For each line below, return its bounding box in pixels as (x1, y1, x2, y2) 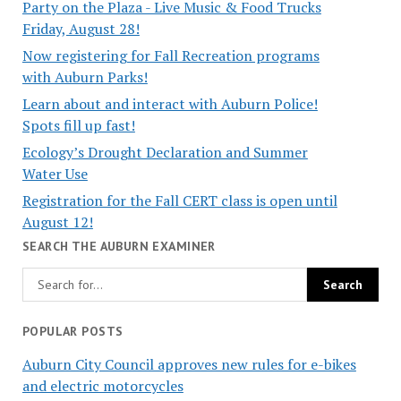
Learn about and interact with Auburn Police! (21, 93, 318, 114)
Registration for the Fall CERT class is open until (21, 190, 337, 210)
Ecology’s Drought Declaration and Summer (21, 141, 308, 162)
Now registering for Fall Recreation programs (21, 45, 320, 65)
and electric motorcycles (21, 376, 183, 397)
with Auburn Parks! (21, 66, 148, 87)
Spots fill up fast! (21, 115, 135, 135)
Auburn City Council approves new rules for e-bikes (21, 354, 356, 375)
